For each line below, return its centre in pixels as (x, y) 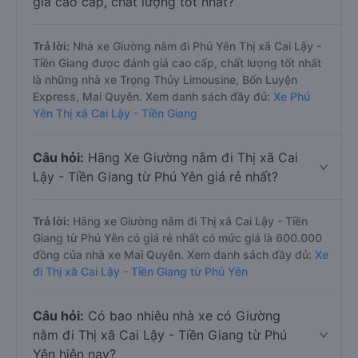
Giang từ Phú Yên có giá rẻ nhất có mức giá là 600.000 (177, 238)
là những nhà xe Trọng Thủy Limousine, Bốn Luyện (165, 80)
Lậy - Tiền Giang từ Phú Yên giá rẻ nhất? (155, 177)
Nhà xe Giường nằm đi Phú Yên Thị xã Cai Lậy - (195, 46)
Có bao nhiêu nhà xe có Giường (182, 316)
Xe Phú (292, 96)
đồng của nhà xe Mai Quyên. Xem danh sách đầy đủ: (174, 255)
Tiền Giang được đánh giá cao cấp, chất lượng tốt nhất (177, 63)
